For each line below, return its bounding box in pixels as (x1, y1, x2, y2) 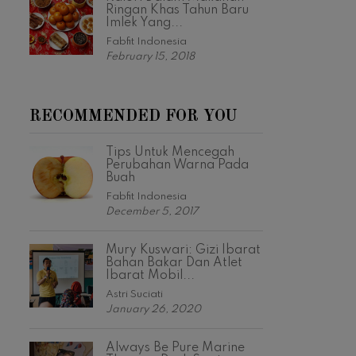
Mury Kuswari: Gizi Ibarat (106, 244, 261, 257)
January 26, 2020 (106, 304, 201, 315)
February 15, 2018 (106, 52, 195, 63)
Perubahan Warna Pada (106, 159, 249, 172)
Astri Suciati (106, 289, 163, 300)
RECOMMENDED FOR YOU (29, 109, 238, 126)
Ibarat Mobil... (106, 269, 195, 283)
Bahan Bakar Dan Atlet (106, 257, 242, 270)
